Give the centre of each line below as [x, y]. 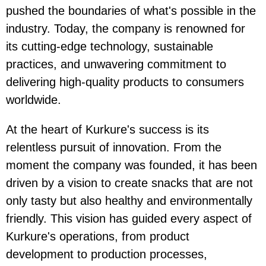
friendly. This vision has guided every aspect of [129, 219]
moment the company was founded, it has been [132, 165]
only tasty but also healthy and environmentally [129, 201]
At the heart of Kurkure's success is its [107, 130]
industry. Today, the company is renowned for [126, 29]
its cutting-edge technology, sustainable [110, 47]
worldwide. [34, 100]
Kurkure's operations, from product [98, 237]
